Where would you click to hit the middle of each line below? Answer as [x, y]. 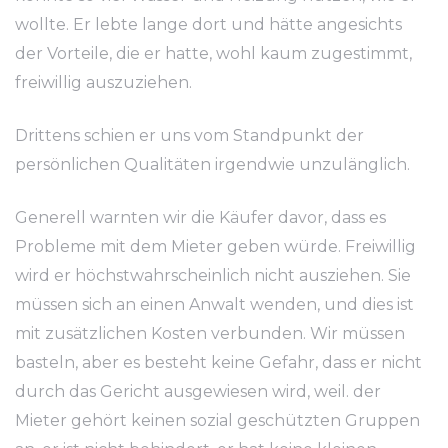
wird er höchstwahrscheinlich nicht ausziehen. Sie [213, 275]
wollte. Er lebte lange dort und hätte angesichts [208, 24]
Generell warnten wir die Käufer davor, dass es [200, 217]
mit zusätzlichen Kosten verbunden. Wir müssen [210, 333]
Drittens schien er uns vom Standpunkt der [189, 135]
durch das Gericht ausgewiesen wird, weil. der [198, 391]
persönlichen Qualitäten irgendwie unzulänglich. [212, 164]
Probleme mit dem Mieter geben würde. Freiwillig [215, 246]
